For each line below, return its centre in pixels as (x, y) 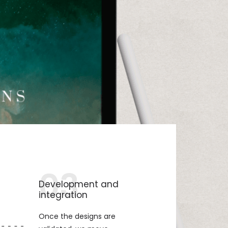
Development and (79, 184)
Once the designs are (77, 216)
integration (63, 195)
